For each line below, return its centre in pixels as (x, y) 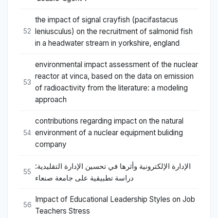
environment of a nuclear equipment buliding (109, 133)
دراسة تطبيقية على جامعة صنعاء (84, 178)
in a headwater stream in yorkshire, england (107, 43)
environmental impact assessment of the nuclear (117, 65)
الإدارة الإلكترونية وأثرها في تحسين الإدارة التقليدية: (113, 166)
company (51, 145)
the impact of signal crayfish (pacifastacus (107, 19)
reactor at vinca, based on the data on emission (114, 76)
